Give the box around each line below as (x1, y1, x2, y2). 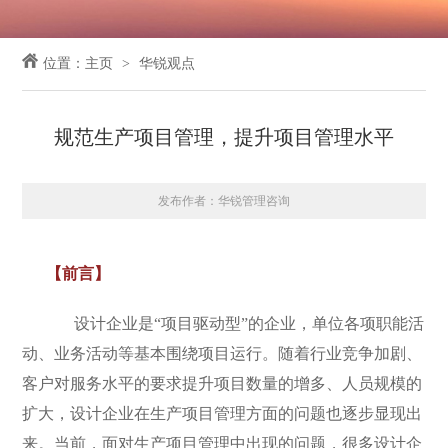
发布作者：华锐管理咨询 (158, 194, 290, 208)
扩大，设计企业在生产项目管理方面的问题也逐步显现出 (22, 405, 423, 422)
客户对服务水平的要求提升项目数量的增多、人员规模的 (22, 375, 423, 392)
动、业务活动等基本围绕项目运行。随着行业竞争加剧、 (22, 345, 423, 362)
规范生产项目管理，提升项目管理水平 (54, 126, 394, 148)
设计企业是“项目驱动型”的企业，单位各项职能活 (46, 315, 425, 332)
